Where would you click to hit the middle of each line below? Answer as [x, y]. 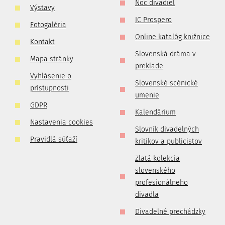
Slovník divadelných [167, 129]
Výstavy [42, 8]
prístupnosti [49, 88]
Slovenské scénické [166, 83]
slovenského [155, 171]
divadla [147, 195]
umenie [147, 95]
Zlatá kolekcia [157, 158]
